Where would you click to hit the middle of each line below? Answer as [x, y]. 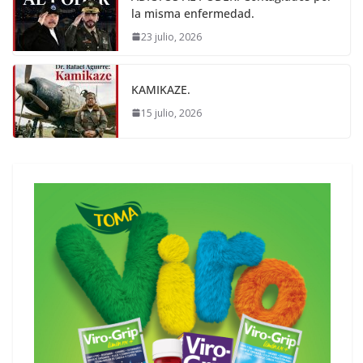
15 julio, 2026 [171, 113]
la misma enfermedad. [193, 13]
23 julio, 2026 [171, 36]
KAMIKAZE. [161, 89]
